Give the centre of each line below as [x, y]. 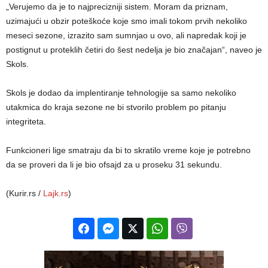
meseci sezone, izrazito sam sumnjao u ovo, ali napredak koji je [126, 35]
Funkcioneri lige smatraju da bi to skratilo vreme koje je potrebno [128, 150]
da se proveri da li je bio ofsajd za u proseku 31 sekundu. [114, 164]
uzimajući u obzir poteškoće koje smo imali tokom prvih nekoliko [127, 21]
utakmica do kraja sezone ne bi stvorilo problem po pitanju [116, 107]
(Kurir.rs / [25, 193]
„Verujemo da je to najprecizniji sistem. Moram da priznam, [117, 6]
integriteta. [26, 121]
